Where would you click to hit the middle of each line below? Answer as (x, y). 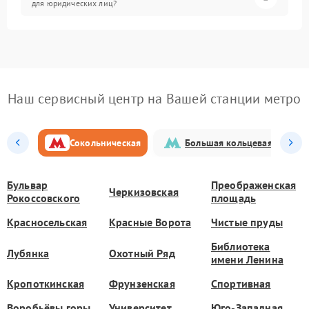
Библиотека (241, 246)
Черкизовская (144, 191)
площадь (234, 198)
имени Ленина (247, 259)
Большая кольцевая (229, 142)
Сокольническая (106, 142)
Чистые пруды (247, 222)
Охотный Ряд (142, 253)
